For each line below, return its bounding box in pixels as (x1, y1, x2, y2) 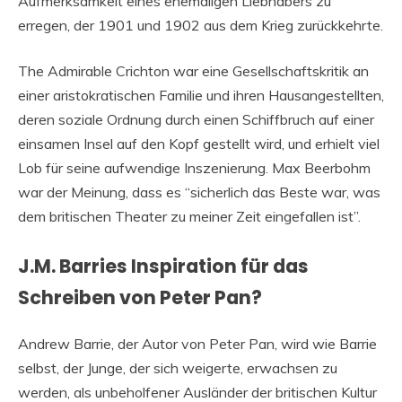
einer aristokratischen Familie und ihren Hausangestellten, (18, 86, 384, 105)
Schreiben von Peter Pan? (18, 284, 262, 311)
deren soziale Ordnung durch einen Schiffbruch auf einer (18, 110, 374, 129)
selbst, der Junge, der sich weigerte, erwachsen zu (18, 359, 337, 378)
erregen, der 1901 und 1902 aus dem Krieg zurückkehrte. (18, 16, 383, 35)
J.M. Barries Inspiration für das (18, 253, 309, 280)
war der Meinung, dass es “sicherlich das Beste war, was (18, 183, 380, 202)
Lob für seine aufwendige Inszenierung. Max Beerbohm (18, 159, 371, 178)
